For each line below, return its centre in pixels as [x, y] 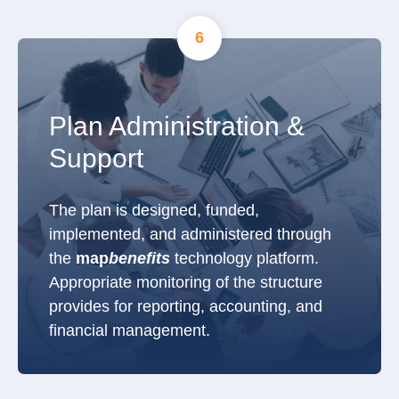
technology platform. [244, 258]
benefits [139, 258]
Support [96, 158]
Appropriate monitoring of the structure [186, 282]
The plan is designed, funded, [154, 210]
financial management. [134, 330]
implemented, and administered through [190, 234]
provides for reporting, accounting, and [186, 306]
